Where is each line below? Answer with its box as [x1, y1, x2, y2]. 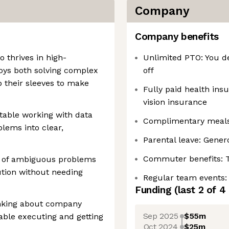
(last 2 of [174, 184, 219, 196]
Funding [135, 184, 174, 196]
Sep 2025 [143, 211, 178, 221]
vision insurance [143, 97, 207, 107]
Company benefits [135, 31, 219, 42]
